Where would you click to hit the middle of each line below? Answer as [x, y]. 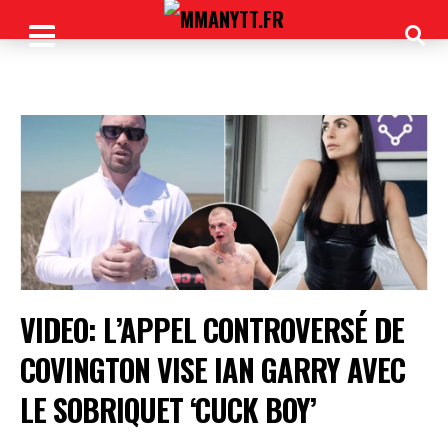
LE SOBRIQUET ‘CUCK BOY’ [168, 409]
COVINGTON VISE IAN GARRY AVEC [212, 369]
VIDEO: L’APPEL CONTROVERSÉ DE [212, 329]
